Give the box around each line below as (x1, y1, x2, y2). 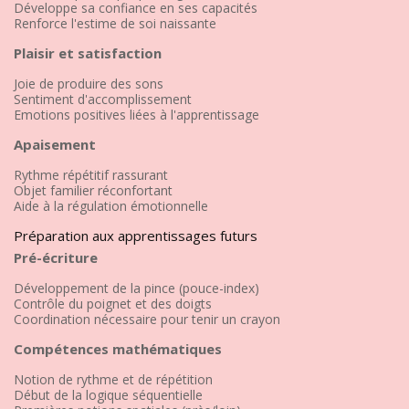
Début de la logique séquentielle (14, 385, 203, 404)
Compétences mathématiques (14, 339, 222, 358)
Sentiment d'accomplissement (14, 89, 192, 108)
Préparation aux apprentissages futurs (14, 225, 257, 245)
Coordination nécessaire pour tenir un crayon (14, 309, 280, 328)
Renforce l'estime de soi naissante (14, 14, 216, 32)
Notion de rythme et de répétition (14, 370, 213, 388)
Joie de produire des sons (14, 74, 163, 92)
